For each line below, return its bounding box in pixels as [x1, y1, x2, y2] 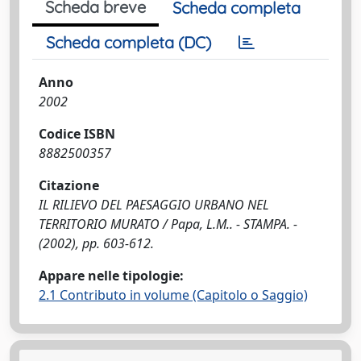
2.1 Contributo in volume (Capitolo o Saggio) [39, 286, 308, 304]
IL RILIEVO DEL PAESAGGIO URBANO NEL [39, 196, 269, 214]
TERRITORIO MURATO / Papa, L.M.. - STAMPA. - [39, 215, 297, 233]
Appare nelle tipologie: [39, 267, 184, 284]
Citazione [39, 176, 99, 194]
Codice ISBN [39, 125, 115, 143]
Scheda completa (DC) [46, 32, 211, 52]
